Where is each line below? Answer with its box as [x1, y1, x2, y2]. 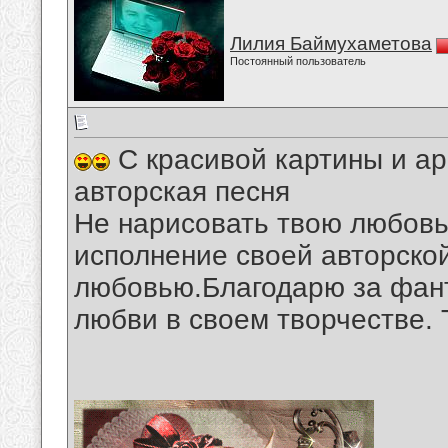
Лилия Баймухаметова [230, 33, 432, 54]
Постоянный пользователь [230, 55, 366, 67]
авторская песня [74, 176, 290, 208]
